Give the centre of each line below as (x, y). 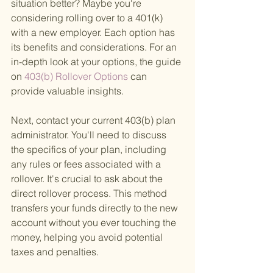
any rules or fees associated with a (87, 164)
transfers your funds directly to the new (96, 208)
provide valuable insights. (67, 91)
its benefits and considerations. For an (95, 47)
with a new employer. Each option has (94, 33)
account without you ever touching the (95, 223)
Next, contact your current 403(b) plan (94, 120)
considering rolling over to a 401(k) (88, 18)
